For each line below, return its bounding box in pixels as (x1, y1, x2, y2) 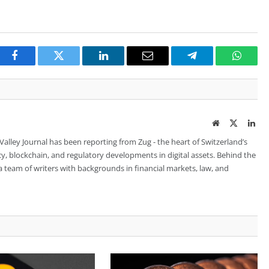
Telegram (191, 59, 232, 70)
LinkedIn (102, 59, 142, 70)
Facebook (13, 59, 56, 70)
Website (219, 118, 246, 127)
